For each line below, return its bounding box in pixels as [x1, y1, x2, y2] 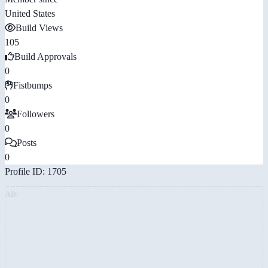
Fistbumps [13, 80, 52, 91]
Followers [17, 109, 54, 120]
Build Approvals [14, 51, 77, 62]
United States [5, 8, 55, 19]
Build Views [16, 23, 63, 33]
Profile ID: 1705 [5, 166, 66, 177]
